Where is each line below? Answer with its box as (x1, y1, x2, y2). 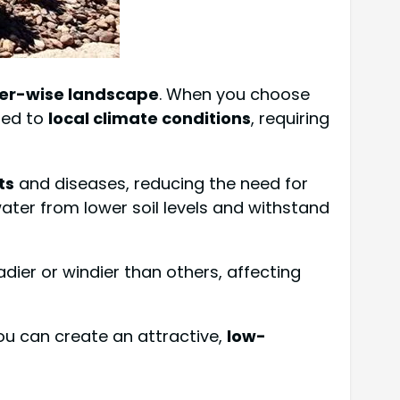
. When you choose (159, 83, 310, 106)
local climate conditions (48, 107, 251, 130)
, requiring (251, 107, 329, 130)
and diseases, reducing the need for (14, 171, 308, 195)
